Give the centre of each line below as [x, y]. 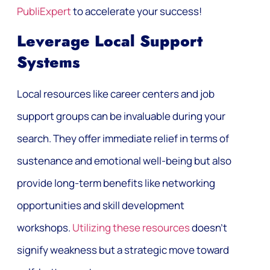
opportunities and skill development [101, 206]
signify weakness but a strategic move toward [123, 250]
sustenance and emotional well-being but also [124, 161]
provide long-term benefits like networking [116, 183]
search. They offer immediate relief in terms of [123, 139]
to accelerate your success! [137, 11]
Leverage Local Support [110, 42]
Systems [49, 63]
